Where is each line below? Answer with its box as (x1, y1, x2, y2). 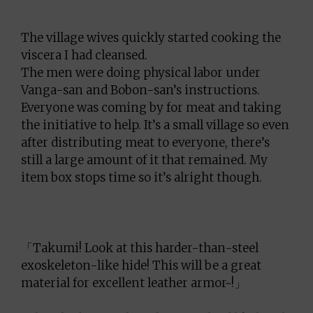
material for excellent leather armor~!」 (21, 275, 246, 291)
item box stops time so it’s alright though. (21, 170, 262, 185)
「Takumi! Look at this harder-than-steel (21, 240, 259, 256)
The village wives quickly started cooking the (21, 30, 281, 45)
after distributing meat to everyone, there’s (21, 135, 270, 150)
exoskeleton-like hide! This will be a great (21, 258, 261, 273)
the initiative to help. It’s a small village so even (21, 117, 289, 133)
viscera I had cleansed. (21, 48, 147, 63)
